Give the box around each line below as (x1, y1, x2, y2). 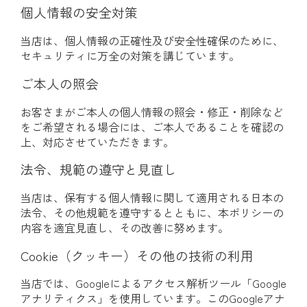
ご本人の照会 (21, 73, 99, 93)
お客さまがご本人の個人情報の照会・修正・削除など (21, 103, 284, 120)
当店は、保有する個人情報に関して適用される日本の (21, 188, 284, 206)
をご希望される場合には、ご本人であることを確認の (21, 118, 284, 135)
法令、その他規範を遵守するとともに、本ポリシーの (21, 204, 284, 221)
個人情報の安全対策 (21, 3, 138, 22)
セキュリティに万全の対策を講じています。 (21, 47, 240, 64)
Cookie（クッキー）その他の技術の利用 (21, 245, 254, 265)
